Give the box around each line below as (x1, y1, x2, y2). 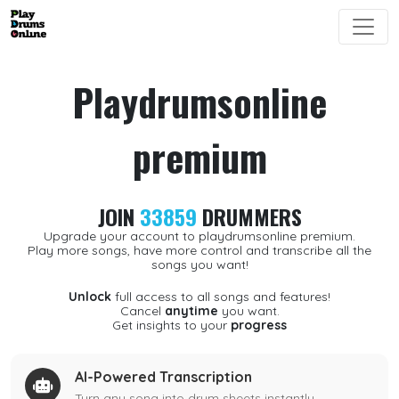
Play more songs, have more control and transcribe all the (28, 242, 371, 258)
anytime (164, 303, 218, 319)
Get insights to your (112, 317, 231, 333)
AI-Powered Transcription (75, 368, 252, 386)
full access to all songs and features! (111, 289, 330, 305)
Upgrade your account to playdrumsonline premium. (44, 228, 355, 244)
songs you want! (151, 256, 248, 273)
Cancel (119, 303, 165, 319)
